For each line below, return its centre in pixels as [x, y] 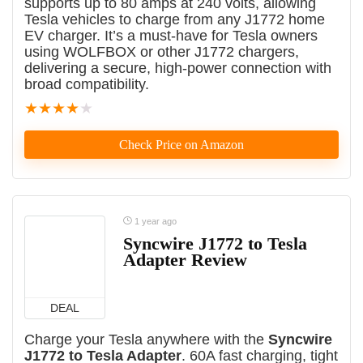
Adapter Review [185, 260]
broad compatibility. [87, 85]
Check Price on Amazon [181, 145]
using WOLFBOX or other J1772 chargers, [162, 52]
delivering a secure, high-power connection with [178, 68]
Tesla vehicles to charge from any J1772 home [175, 20]
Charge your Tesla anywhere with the [146, 340]
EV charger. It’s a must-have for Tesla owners [171, 36]
